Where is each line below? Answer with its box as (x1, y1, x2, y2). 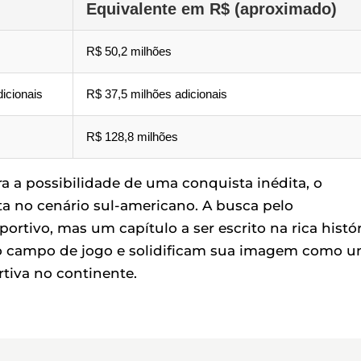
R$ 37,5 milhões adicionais (86, 86, 227, 101)
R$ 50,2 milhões (86, 44, 172, 58)
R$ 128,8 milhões (86, 129, 178, 143)
